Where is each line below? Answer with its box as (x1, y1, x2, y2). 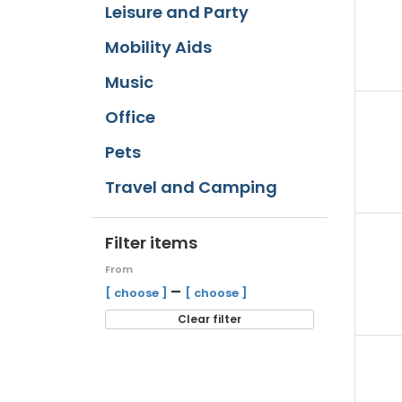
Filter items (105, 232, 197, 254)
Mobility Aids (105, 36, 212, 58)
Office (105, 106, 155, 128)
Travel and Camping (105, 176, 277, 198)
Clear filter (177, 311, 241, 327)
